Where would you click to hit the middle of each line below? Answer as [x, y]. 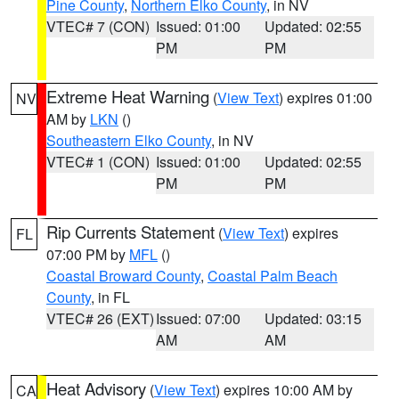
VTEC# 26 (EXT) [100, 318]
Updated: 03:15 [313, 318]
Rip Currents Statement [130, 232]
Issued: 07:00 [198, 318]
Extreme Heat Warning [128, 96]
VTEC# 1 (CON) [98, 162]
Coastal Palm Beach [273, 276]
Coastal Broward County [123, 276]
